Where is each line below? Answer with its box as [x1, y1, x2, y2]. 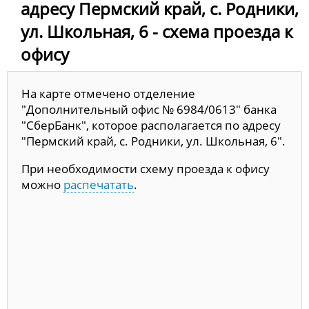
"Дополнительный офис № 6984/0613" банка [21, 101, 277, 118]
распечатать [63, 177, 134, 193]
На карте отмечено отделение [21, 86, 195, 102]
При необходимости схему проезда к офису [21, 161, 270, 177]
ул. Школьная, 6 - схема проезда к [21, 20, 292, 43]
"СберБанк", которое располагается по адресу [21, 117, 281, 134]
